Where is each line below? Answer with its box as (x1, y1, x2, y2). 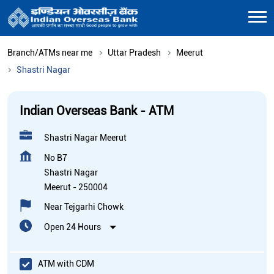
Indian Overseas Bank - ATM (20, 103, 174, 118)
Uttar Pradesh (108, 47, 161, 57)
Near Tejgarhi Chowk (44, 201, 124, 212)
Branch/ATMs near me (7, 47, 92, 57)
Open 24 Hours (44, 221, 101, 232)
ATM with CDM (38, 259, 94, 269)
